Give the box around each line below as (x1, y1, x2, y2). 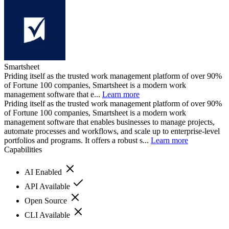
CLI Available (25, 210, 72, 219)
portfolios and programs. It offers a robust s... (4, 135, 151, 145)
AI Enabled (25, 167, 64, 176)
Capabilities (4, 145, 42, 154)
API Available (25, 181, 72, 191)
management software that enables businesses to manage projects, (4, 117, 215, 126)
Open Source (25, 196, 69, 205)
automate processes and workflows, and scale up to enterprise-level (4, 126, 220, 135)
